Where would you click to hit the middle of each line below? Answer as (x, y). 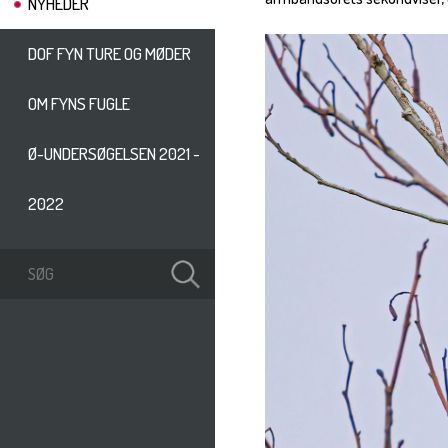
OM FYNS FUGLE (79, 104)
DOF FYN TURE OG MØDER (109, 54)
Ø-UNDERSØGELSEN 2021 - (114, 154)
